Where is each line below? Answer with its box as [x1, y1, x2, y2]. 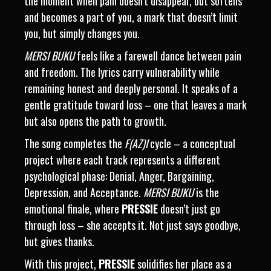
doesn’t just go [158, 201, 220, 217]
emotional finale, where [24, 201, 122, 217]
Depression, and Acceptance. [24, 184, 143, 200]
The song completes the [24, 135, 125, 151]
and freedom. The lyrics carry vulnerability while [24, 64, 220, 80]
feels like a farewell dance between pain [74, 48, 241, 64]
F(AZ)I [125, 135, 148, 151]
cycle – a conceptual [148, 135, 235, 151]
